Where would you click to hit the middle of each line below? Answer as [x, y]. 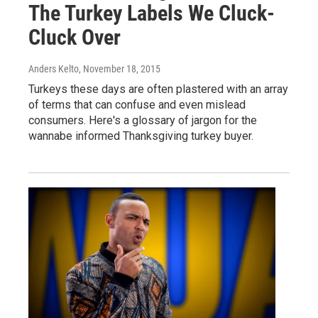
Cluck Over [75, 37]
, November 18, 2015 [120, 68]
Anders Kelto [54, 68]
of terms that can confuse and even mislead [137, 104]
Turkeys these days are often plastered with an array [158, 89]
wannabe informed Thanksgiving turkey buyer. [141, 136]
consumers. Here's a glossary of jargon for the [143, 120]
